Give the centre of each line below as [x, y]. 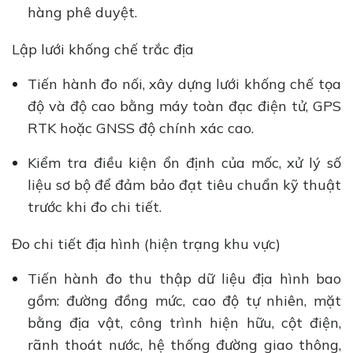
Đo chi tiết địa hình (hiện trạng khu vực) [150, 243]
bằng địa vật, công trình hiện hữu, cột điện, [184, 322]
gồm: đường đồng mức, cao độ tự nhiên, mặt [184, 300]
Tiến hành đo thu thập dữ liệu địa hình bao [184, 278]
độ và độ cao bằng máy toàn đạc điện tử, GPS [184, 106]
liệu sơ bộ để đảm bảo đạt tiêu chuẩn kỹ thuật [184, 185]
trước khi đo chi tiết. [98, 207]
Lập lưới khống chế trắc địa [107, 50]
